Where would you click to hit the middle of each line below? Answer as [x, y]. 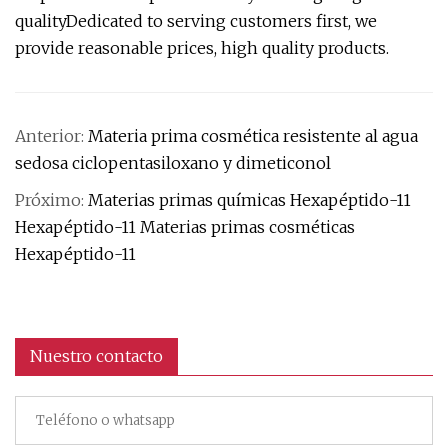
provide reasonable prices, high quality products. [202, 48]
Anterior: [51, 136]
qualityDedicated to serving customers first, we [196, 21]
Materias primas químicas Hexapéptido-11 [249, 200]
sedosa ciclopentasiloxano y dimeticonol [173, 163]
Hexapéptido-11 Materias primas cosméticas [185, 227]
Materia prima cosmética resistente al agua [253, 136]
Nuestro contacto [96, 356]
